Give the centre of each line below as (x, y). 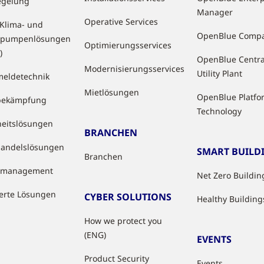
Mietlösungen (112, 92)
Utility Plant (220, 73)
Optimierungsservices (128, 45)
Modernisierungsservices (135, 69)
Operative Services (121, 22)
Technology (220, 111)
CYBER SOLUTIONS (128, 197)
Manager (215, 12)
